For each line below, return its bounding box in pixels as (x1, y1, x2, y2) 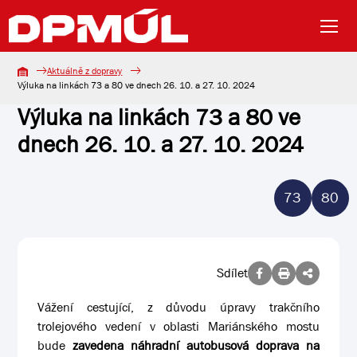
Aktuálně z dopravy (47, 65, 123, 77)
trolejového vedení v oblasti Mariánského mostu (37, 318, 320, 335)
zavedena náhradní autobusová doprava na (73, 337, 320, 354)
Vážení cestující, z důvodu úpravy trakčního (37, 299, 320, 316)
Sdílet (216, 265, 248, 281)
